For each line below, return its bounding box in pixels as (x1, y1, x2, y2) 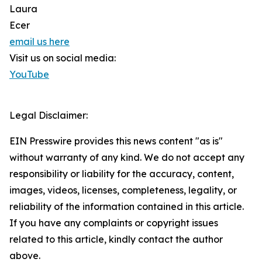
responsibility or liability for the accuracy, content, (9, 168, 234, 180)
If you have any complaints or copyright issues (9, 217, 218, 229)
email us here (9, 36, 70, 47)
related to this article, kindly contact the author (9, 233, 223, 245)
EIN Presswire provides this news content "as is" (9, 135, 223, 147)
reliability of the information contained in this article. (9, 201, 244, 212)
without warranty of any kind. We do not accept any (9, 151, 244, 163)
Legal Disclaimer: (9, 109, 88, 121)
